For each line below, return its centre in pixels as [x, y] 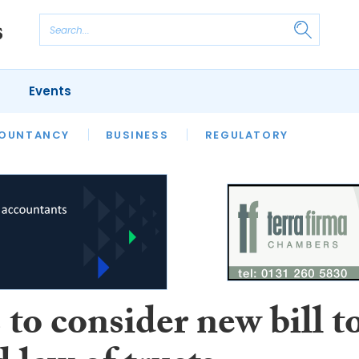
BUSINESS [137, 135]
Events [50, 91]
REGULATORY [246, 135]
